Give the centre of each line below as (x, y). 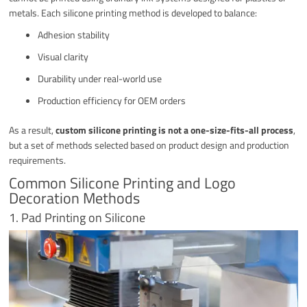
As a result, (33, 130)
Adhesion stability (74, 35)
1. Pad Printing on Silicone (77, 218)
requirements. (38, 160)
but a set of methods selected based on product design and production (149, 145)
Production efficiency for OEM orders (112, 101)
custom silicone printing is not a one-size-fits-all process (175, 130)
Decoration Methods (75, 198)
